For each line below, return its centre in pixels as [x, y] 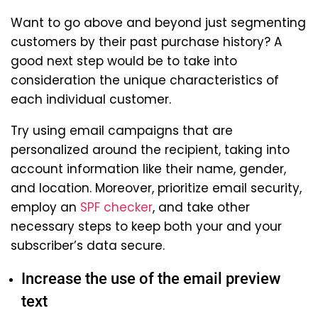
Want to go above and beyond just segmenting [158, 22]
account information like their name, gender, [148, 169]
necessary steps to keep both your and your [146, 226]
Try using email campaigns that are [122, 130]
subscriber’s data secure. [88, 245]
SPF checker [116, 207]
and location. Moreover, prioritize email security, [156, 188]
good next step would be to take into [124, 61]
